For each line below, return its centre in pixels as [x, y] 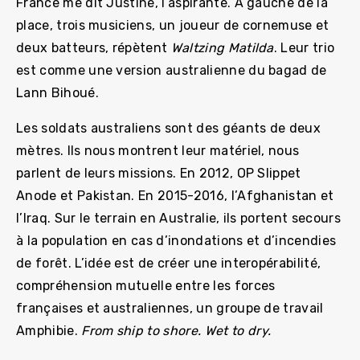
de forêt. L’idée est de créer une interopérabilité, [169, 263]
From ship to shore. [141, 331]
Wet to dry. [238, 331]
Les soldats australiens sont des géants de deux [169, 128]
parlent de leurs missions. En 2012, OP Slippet [159, 173]
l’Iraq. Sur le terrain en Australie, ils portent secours [178, 218]
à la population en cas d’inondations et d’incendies [176, 241]
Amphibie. [49, 331]
